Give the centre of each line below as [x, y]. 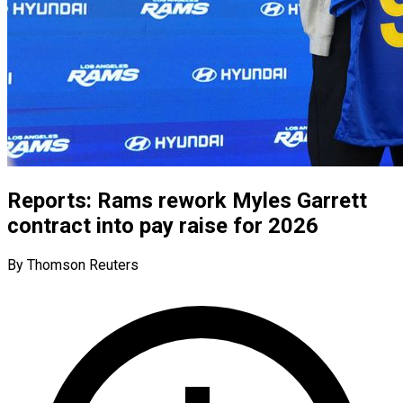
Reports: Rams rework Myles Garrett [187, 200]
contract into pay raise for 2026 [163, 225]
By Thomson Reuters [73, 264]
